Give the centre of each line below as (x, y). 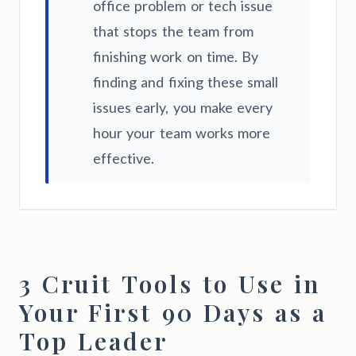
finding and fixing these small (186, 82)
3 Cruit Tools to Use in (170, 284)
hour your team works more (182, 133)
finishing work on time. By (176, 57)
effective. (124, 159)
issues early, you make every (183, 108)
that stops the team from (173, 31)
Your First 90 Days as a (173, 313)
